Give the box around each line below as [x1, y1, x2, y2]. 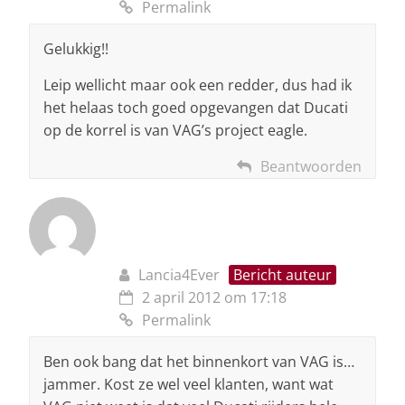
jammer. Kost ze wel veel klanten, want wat [43, 374, 334, 395]
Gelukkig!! [43, 39, 108, 60]
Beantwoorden [260, 156, 362, 177]
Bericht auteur [233, 265, 332, 286]
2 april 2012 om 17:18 [142, 287, 287, 308]
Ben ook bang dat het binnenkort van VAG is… [43, 352, 354, 372]
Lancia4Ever [138, 265, 220, 286]
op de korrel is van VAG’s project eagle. [43, 120, 307, 141]
